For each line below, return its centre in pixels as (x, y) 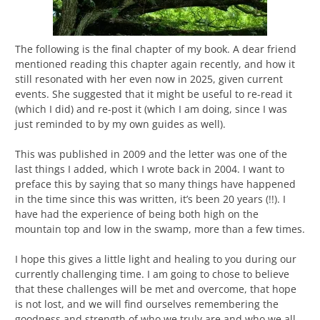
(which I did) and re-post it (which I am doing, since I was (151, 109)
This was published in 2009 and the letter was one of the (151, 154)
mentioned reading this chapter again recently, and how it (155, 64)
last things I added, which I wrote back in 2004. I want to (150, 169)
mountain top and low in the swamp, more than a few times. (160, 229)
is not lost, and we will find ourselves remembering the (147, 304)
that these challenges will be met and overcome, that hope (156, 289)
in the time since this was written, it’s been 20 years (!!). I (150, 199)
